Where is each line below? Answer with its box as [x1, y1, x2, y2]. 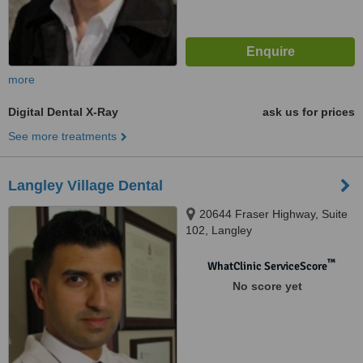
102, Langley [186, 224, 252, 237]
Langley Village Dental [8, 177, 163, 194]
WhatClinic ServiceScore [207, 259, 327, 273]
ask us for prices [263, 105, 355, 118]
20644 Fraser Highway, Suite [199, 207, 348, 220]
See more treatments [8, 130, 117, 143]
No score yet [232, 280, 302, 293]
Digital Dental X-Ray [8, 105, 118, 118]
